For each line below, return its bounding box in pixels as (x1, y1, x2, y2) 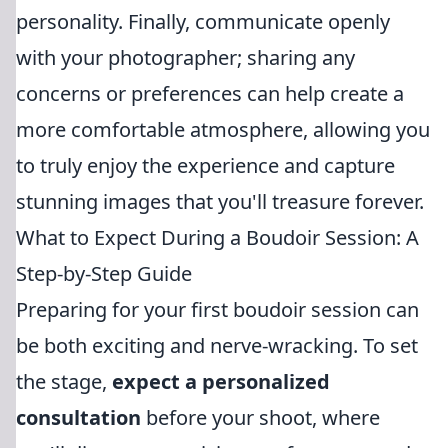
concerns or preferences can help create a (16, 80, 404, 107)
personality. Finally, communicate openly (16, 8, 390, 35)
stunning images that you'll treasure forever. (16, 188, 424, 215)
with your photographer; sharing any (16, 44, 355, 71)
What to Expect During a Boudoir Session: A (16, 224, 419, 251)
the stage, (16, 368, 112, 395)
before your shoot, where (141, 404, 380, 431)
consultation (16, 404, 141, 431)
